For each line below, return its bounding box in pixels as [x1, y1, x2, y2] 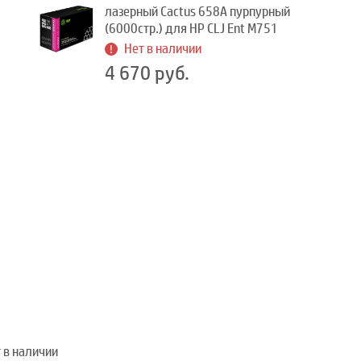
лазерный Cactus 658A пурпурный [105, 3, 290, 20]
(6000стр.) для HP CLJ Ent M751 [105, 20, 278, 37]
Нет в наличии [124, 40, 201, 57]
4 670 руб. [105, 60, 189, 86]
